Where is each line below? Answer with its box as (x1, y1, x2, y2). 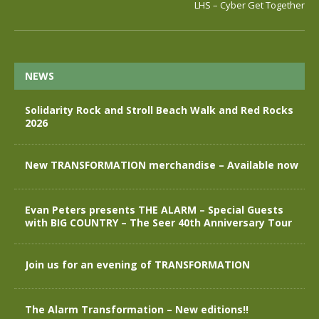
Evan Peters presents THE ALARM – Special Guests (25, 202, 283, 216)
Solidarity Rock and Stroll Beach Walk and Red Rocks (25, 103, 293, 117)
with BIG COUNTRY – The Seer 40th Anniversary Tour (25, 215, 292, 229)
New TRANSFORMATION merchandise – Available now (25, 157, 298, 172)
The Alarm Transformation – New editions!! (25, 302, 249, 316)
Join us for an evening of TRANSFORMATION (25, 257, 250, 271)
